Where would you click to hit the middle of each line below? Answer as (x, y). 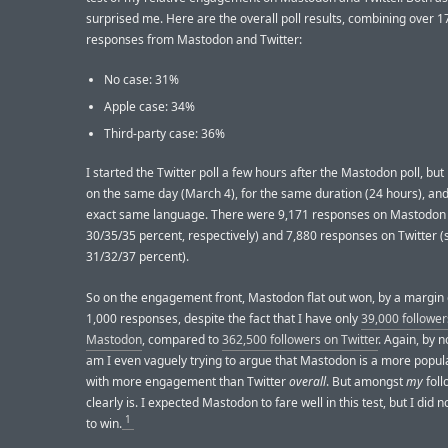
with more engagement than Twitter (187, 381)
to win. (104, 423)
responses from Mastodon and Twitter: (194, 40)
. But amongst (366, 381)
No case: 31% (141, 80)
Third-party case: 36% (164, 134)
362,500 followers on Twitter (300, 339)
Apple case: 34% (149, 107)
